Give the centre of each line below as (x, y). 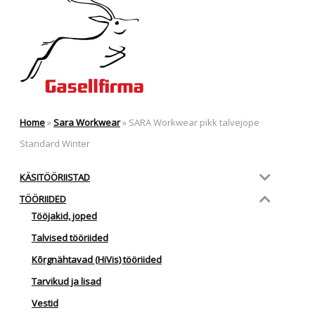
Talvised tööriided (70, 238)
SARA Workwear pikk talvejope (193, 123)
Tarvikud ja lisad (66, 282)
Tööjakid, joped (64, 216)
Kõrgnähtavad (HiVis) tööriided (96, 260)
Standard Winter (55, 144)
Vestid (45, 303)
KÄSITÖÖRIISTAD (55, 177)
